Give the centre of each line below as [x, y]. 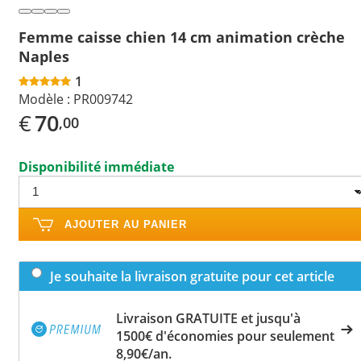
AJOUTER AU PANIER [126, 224]
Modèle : [44, 99]
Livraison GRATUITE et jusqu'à [208, 318]
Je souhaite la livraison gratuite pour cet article [192, 276]
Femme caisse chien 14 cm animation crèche [182, 37]
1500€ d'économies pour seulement [225, 336]
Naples [44, 56]
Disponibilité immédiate [96, 166]
